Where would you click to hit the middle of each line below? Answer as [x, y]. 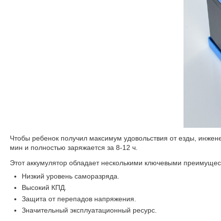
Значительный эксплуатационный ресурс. [90, 210]
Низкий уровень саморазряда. [71, 176]
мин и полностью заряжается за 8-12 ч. [74, 147]
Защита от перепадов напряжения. [79, 199]
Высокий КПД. [44, 187]
